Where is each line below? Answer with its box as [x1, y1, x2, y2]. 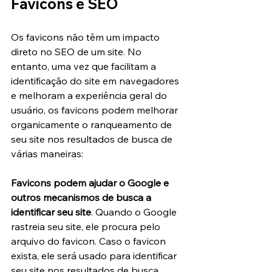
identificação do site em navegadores [11, 75, 182, 87]
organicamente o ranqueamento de [11, 118, 174, 131]
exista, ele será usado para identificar [11, 250, 179, 262]
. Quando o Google [91, 206, 179, 219]
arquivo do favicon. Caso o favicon [11, 235, 168, 248]
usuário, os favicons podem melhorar [11, 104, 180, 117]
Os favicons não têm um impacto [11, 31, 162, 44]
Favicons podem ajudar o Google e [11, 177, 171, 189]
